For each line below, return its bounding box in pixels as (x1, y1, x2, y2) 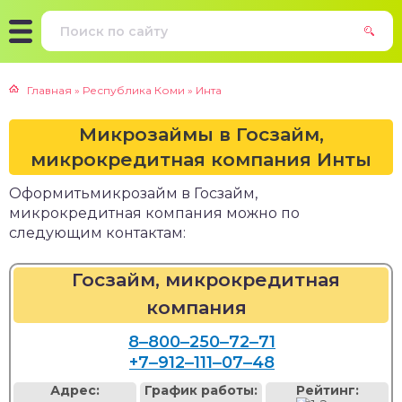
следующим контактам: (9, 224, 186, 241)
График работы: (144, 382, 258, 398)
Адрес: (49, 382, 100, 398)
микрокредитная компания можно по (9, 205, 300, 222)
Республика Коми (83, 83, 185, 97)
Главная (27, 83, 72, 97)
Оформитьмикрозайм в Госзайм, (9, 185, 258, 202)
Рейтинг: (295, 382, 359, 398)
